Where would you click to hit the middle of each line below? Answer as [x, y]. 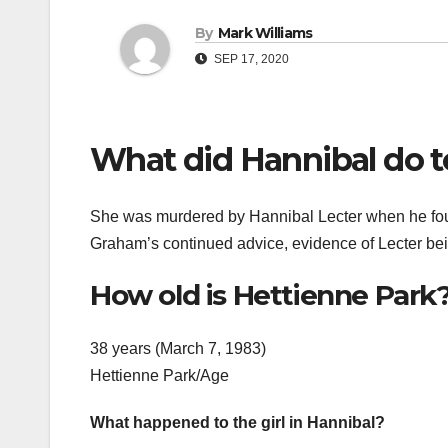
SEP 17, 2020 [250, 59]
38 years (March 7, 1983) [178, 349]
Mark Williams [265, 33]
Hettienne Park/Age [159, 376]
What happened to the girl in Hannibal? [237, 423]
